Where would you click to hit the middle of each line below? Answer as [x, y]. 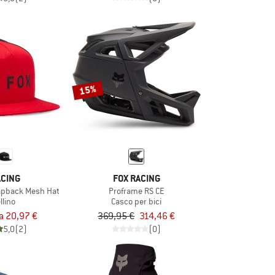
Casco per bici [137, 201]
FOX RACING [136, 178]
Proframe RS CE [136, 191]
